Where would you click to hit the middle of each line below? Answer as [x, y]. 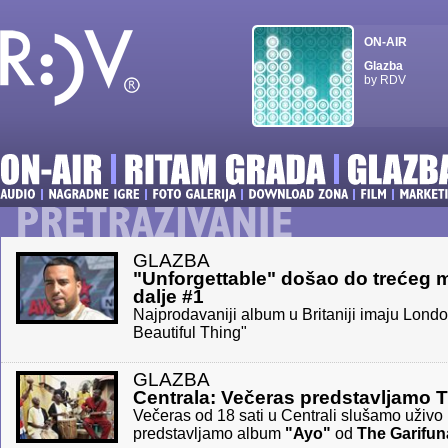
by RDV [385, 80]
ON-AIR [385, 42]
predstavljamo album [209, 433]
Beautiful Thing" [190, 332]
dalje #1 [168, 296]
